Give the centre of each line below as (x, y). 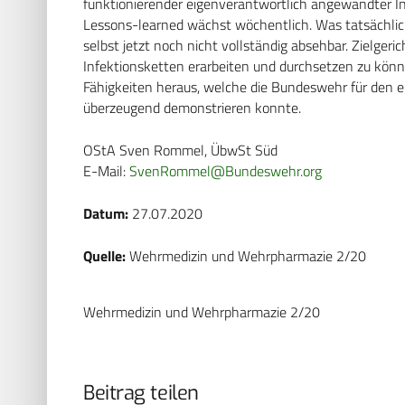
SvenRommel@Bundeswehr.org (226, 170)
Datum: (106, 213)
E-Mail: (106, 170)
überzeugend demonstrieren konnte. (196, 107)
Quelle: (104, 255)
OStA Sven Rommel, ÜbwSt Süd (180, 150)
